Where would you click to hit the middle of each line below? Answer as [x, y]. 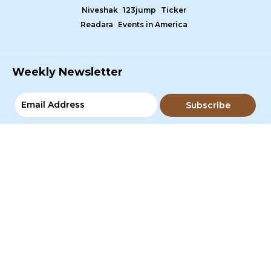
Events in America [153, 24]
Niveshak [100, 10]
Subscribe [208, 105]
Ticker [174, 10]
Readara [97, 24]
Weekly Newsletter [67, 72]
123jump [139, 10]
